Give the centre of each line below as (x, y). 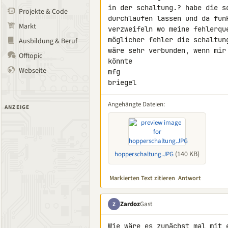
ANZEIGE (17, 107)
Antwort (190, 178)
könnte (120, 61)
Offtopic (31, 56)
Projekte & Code (43, 12)
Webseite (33, 71)
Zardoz (130, 204)
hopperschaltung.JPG (144, 154)
